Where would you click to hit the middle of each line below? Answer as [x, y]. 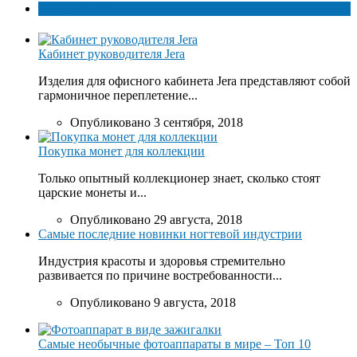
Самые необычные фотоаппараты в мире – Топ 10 [175, 344]
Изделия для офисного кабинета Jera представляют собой [194, 81]
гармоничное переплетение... [118, 96]
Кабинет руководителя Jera [112, 54]
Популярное [73, 9]
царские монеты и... [92, 193]
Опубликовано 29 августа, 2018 [156, 220]
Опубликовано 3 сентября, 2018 [157, 123]
